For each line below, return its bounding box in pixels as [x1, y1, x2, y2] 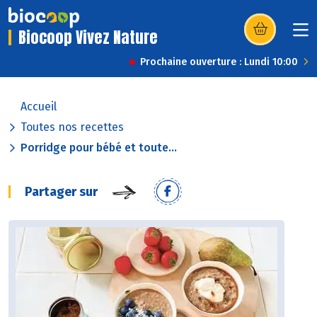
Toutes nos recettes [21, 120, 124, 134]
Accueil [21, 100, 57, 114]
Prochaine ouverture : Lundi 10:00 [140, 56, 298, 69]
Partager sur [25, 184, 98, 200]
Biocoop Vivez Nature [18, 25, 158, 50]
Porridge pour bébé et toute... [21, 141, 177, 155]
